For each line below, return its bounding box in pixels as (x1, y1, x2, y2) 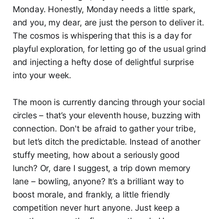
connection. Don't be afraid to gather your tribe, (12, 123, 196, 133)
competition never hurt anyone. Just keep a (12, 202, 180, 213)
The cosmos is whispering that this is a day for (12, 30, 192, 41)
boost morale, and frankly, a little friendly (12, 189, 170, 199)
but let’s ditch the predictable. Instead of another (12, 136, 201, 147)
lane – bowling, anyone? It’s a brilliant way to (12, 176, 184, 186)
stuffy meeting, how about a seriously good (12, 150, 180, 160)
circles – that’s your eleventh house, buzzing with (12, 110, 201, 120)
